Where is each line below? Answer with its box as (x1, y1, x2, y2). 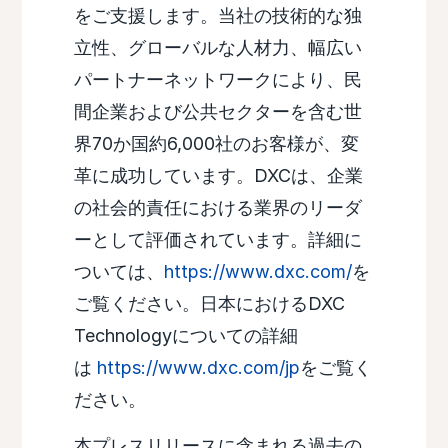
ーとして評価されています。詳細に (73, 229, 362, 251)
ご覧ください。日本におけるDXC (73, 293, 345, 315)
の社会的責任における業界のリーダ (73, 197, 362, 219)
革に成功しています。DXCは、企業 (73, 165, 363, 187)
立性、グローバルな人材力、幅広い (73, 37, 362, 59)
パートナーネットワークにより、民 (73, 69, 362, 91)
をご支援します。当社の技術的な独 (73, 5, 362, 27)
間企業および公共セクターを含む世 (73, 101, 362, 123)
